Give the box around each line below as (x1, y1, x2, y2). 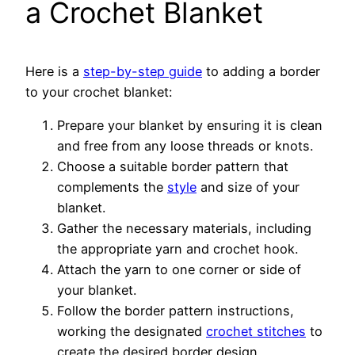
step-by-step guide (83, 63, 202, 79)
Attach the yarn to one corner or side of (57, 261, 301, 278)
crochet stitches (206, 323, 306, 340)
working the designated (57, 323, 206, 340)
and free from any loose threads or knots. (57, 138, 313, 155)
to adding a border (202, 63, 320, 79)
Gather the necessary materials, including (57, 220, 311, 237)
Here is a (25, 63, 83, 79)
